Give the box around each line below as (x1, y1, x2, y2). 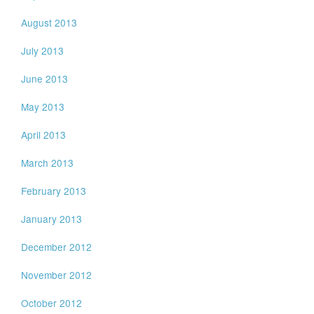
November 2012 (21, 268, 93, 282)
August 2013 (21, 15, 78, 29)
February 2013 (21, 184, 87, 198)
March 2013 (21, 156, 74, 170)
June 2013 (21, 71, 69, 86)
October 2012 (21, 296, 83, 310)
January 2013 (21, 212, 83, 226)
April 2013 (21, 128, 67, 142)
